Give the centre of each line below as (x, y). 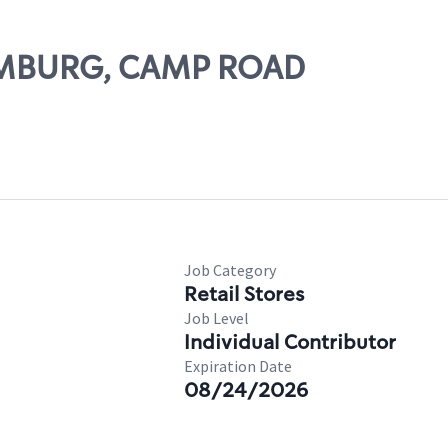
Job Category (230, 270)
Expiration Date (238, 366)
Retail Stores (244, 294)
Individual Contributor (290, 342)
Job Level (216, 318)
